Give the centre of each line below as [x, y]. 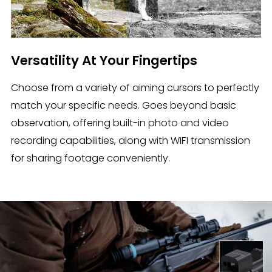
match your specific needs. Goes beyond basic [123, 105]
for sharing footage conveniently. [90, 158]
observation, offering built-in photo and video [120, 123]
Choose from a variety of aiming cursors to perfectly [135, 87]
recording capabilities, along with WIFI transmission [130, 140]
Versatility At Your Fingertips [104, 60]
